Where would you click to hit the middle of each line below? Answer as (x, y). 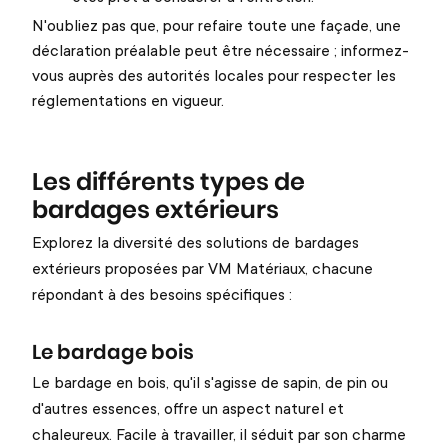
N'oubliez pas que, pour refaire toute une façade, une (216, 24)
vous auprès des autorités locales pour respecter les (214, 74)
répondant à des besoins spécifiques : (162, 293)
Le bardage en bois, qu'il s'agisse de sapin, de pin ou (210, 381)
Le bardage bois (113, 352)
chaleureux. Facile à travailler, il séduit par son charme (219, 433)
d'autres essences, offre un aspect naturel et (188, 407)
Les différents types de (168, 182)
